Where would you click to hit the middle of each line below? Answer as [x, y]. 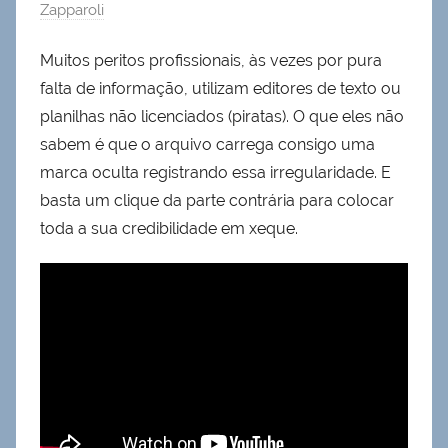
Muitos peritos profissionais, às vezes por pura [211, 60]
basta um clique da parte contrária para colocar [217, 200]
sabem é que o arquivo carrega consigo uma [207, 144]
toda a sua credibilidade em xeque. [169, 228]
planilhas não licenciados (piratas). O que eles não [222, 116]
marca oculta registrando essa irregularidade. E [215, 172]
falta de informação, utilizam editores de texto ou [220, 88]
